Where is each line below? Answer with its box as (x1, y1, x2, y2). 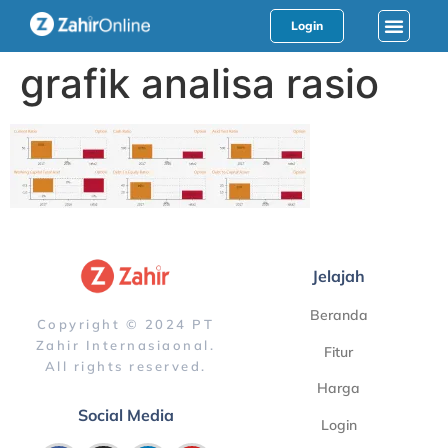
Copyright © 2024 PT (36, 315, 215, 332)
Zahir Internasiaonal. (35, 336, 216, 353)
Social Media (77, 404, 174, 425)
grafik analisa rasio (20, 59, 379, 108)
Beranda (309, 306, 368, 325)
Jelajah (312, 266, 365, 287)
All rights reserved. (44, 357, 207, 374)
